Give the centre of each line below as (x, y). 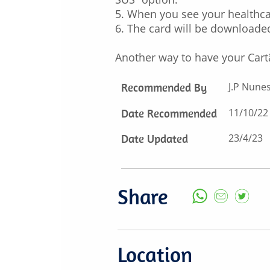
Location (155, 254)
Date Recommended (169, 113)
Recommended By (164, 87)
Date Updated (155, 139)
